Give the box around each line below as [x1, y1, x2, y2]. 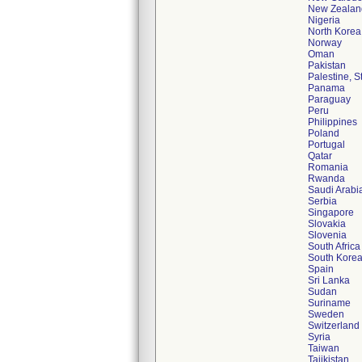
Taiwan [308, 343, 339, 354]
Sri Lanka [308, 275, 350, 286]
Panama [308, 82, 345, 94]
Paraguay [308, 94, 351, 105]
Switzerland [308, 320, 360, 331]
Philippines [308, 116, 357, 128]
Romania [308, 162, 348, 173]
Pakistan [308, 60, 346, 71]
